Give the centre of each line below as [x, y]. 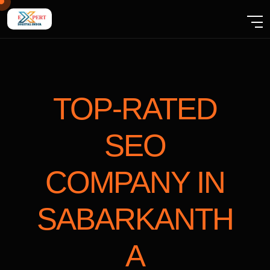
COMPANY [121, 182]
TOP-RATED [135, 109]
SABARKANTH [135, 219]
